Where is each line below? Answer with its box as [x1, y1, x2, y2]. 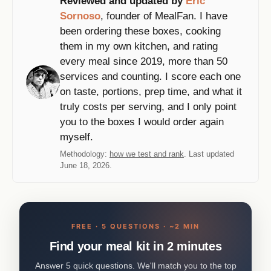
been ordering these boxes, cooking [60, 25, 221, 37]
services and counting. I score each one [60, 70, 241, 82]
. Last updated [184, 149, 234, 158]
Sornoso [60, 10, 100, 22]
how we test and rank [109, 149, 184, 158]
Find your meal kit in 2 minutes [49, 239, 222, 253]
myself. [60, 131, 93, 143]
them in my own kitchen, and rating [60, 40, 218, 52]
